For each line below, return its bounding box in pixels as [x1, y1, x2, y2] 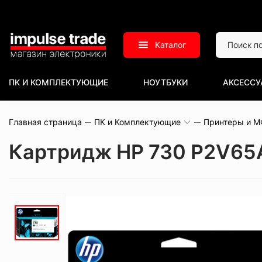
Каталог [155, 40, 187, 50]
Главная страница [9, 117, 82, 127]
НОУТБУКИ [143, 77, 188, 87]
